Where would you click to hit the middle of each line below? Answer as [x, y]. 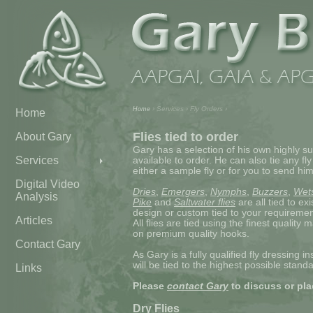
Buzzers [270, 192]
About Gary [43, 137]
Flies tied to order [185, 137]
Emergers [183, 192]
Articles [34, 220]
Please [150, 286]
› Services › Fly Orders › [189, 109]
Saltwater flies [205, 202]
